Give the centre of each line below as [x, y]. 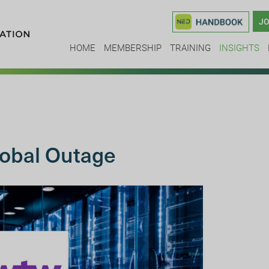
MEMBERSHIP [133, 47]
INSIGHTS [239, 47]
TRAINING [190, 47]
